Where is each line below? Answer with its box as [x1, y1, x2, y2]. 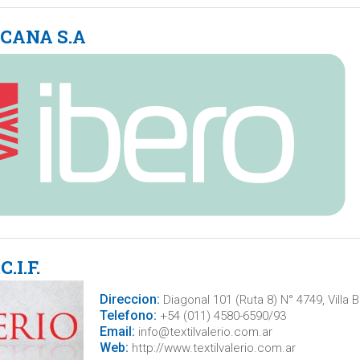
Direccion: [99, 292, 160, 307]
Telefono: [99, 308, 157, 323]
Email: [99, 324, 135, 339]
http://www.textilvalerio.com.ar [128, 341, 296, 355]
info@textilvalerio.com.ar [134, 325, 272, 339]
